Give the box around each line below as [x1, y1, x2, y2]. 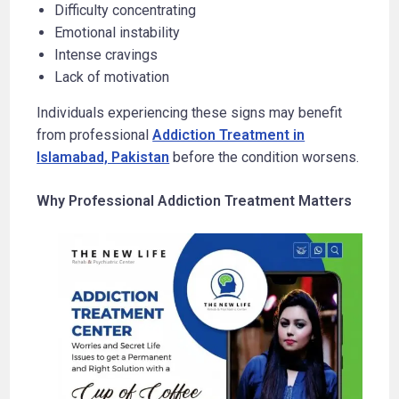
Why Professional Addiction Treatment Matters [37, 191, 353, 209]
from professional [37, 126, 153, 143]
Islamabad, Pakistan [37, 148, 170, 166]
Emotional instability [54, 23, 181, 41]
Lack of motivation [54, 68, 170, 85]
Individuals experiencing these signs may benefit [37, 103, 343, 121]
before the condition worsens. [169, 148, 360, 166]
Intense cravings [54, 45, 159, 63]
